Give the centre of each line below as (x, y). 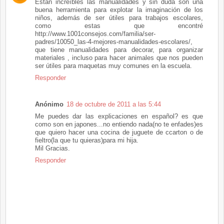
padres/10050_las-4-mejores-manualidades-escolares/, (114, 41)
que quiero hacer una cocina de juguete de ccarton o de (119, 132)
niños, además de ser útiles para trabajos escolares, (119, 17)
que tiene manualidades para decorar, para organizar (119, 49)
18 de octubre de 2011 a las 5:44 (114, 104)
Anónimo (49, 104)
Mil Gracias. (52, 148)
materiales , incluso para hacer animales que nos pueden (119, 57)
